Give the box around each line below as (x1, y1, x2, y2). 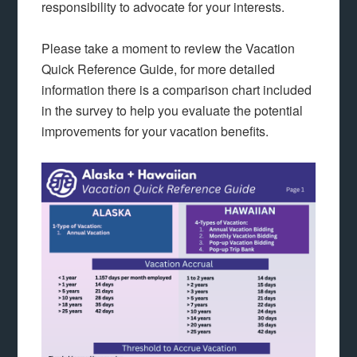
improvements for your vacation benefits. (41, 121, 269, 140)
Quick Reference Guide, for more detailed (41, 59, 276, 78)
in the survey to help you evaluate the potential (41, 100, 304, 120)
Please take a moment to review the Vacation (41, 38, 296, 57)
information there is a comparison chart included (41, 80, 312, 99)
